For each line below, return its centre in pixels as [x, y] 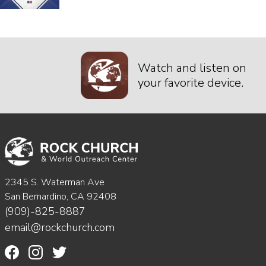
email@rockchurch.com [60, 227]
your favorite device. [191, 83]
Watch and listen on [192, 68]
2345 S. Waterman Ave [55, 182]
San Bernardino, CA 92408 [61, 196]
